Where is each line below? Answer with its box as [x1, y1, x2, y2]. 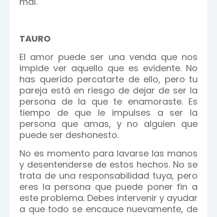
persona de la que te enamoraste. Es [19, 95, 198, 108]
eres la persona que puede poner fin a [19, 181, 198, 193]
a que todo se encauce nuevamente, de [19, 203, 198, 215]
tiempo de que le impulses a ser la [19, 107, 198, 119]
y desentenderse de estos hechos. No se [19, 158, 198, 170]
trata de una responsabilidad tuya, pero [19, 170, 198, 182]
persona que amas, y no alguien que [19, 118, 198, 130]
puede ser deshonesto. [19, 129, 119, 141]
